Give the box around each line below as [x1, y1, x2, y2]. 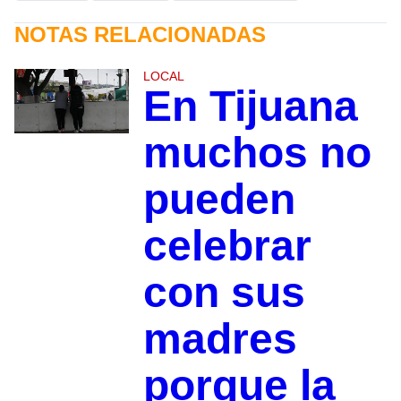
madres [142, 314, 297, 363]
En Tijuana [142, 81, 358, 130]
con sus [142, 268, 305, 316]
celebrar [142, 221, 311, 269]
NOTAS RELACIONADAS [14, 21, 266, 47]
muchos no [142, 128, 371, 176]
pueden [142, 175, 295, 223]
